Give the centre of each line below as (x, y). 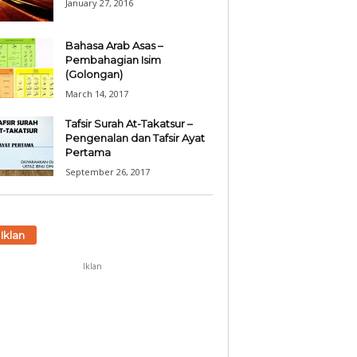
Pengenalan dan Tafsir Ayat (135, 138)
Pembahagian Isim (113, 60)
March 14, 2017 (96, 94)
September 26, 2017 (107, 172)
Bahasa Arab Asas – (114, 45)
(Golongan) (94, 74)
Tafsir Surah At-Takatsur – (129, 124)
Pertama (88, 152)
